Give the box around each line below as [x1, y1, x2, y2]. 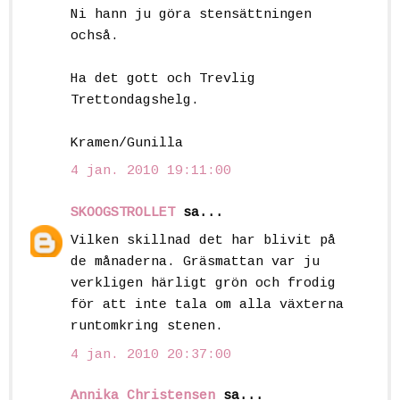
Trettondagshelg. [71, 92, 199, 108]
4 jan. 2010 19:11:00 [71, 163, 231, 179]
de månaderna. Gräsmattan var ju [71, 254, 320, 271]
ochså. [71, 28, 119, 44]
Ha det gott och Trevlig [71, 71, 255, 87]
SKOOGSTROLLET [71, 204, 175, 221]
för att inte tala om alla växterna [71, 297, 344, 313]
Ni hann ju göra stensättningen [71, 6, 312, 22]
